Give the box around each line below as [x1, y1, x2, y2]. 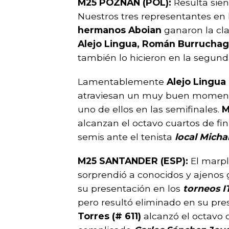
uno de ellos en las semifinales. [78, 104, 222, 114]
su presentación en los [78, 183, 180, 194]
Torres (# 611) [78, 211, 141, 221]
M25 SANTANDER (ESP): [78, 155, 191, 166]
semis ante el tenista [78, 131, 175, 142]
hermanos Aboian [78, 25, 164, 35]
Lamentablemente [78, 76, 164, 87]
